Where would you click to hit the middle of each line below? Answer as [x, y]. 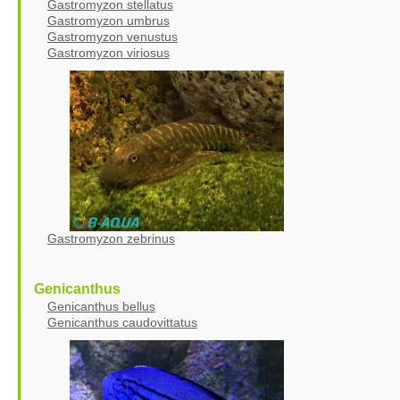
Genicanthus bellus [101, 306]
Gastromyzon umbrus [108, 20]
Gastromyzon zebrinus [111, 238]
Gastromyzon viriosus [108, 52]
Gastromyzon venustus [112, 36]
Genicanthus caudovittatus [122, 322]
